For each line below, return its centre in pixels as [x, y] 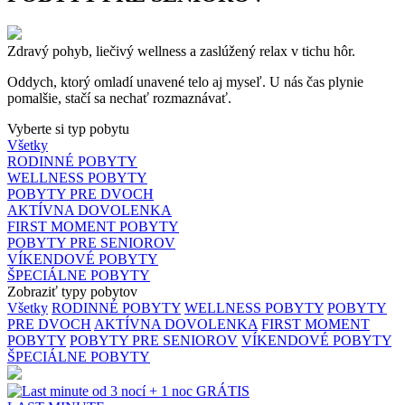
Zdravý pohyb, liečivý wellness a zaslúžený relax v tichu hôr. [181, 51]
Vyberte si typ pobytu [68, 128]
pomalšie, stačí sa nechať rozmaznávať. [119, 98]
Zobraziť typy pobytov [72, 291]
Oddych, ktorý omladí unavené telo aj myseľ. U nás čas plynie [185, 81]
